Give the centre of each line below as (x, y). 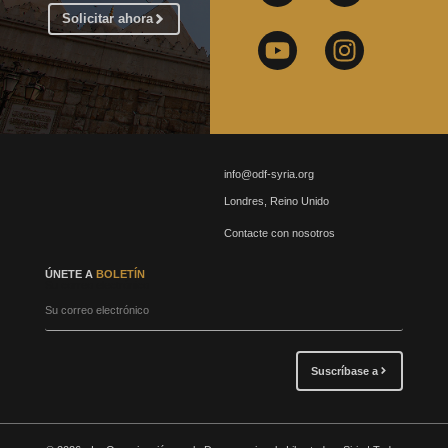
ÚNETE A (70, 273)
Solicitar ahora (108, 18)
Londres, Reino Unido (276, 201)
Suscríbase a (344, 370)
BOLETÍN (120, 273)
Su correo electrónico (96, 284)
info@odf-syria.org (269, 173)
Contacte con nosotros (279, 233)
